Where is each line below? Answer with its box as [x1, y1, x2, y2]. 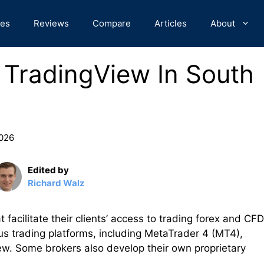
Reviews [34, 18, 69, 29]
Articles [154, 18, 187, 29]
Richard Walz [28, 177, 85, 189]
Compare [93, 18, 131, 29]
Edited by [28, 164, 69, 176]
